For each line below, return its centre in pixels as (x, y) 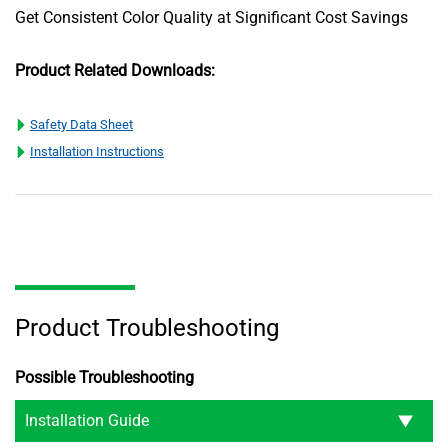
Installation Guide (87, 420)
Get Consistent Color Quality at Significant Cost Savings (211, 17)
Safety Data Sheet (81, 124)
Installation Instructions (97, 151)
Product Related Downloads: (115, 70)
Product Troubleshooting (147, 327)
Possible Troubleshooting (104, 377)
